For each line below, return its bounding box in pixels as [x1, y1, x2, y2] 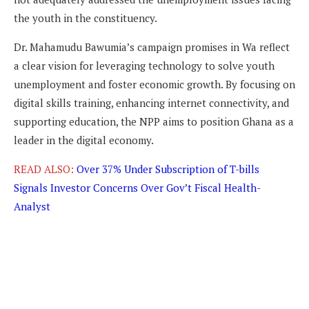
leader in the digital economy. [14, 132, 154, 147]
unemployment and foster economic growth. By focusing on [14, 77, 295, 91]
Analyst [14, 199, 50, 213]
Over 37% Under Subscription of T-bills [77, 161, 259, 176]
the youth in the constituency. [14, 10, 157, 25]
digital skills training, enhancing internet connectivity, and [14, 95, 289, 110]
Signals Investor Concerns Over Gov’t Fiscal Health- [14, 180, 260, 195]
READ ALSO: [14, 161, 77, 176]
